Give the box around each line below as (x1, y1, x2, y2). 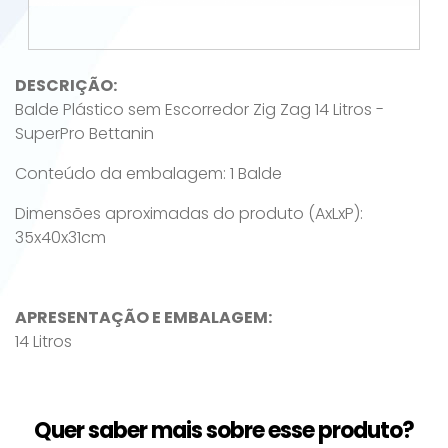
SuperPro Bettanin (15, 122, 154, 145)
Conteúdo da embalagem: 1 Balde (15, 162, 282, 185)
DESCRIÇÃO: (15, 74, 117, 97)
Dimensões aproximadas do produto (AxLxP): (15, 202, 363, 225)
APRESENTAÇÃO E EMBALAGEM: (15, 306, 272, 329)
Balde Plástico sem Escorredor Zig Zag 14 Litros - (15, 98, 384, 121)
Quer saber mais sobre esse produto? (34, 415, 414, 446)
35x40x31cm (15, 226, 106, 249)
